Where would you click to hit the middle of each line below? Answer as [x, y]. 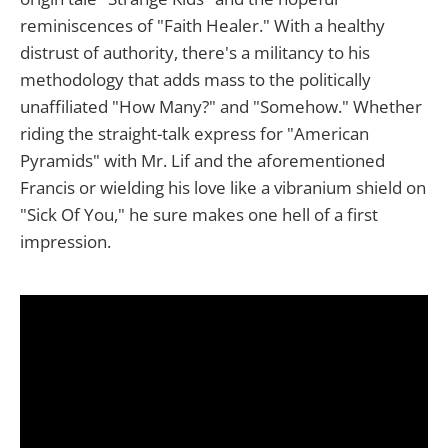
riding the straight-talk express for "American [194, 133]
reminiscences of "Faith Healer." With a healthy [202, 25]
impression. [65, 241]
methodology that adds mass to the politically [195, 79]
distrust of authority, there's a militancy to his [195, 52]
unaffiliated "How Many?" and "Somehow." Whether [221, 106]
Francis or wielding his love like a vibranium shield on [223, 187]
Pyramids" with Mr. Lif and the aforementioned [202, 160]
